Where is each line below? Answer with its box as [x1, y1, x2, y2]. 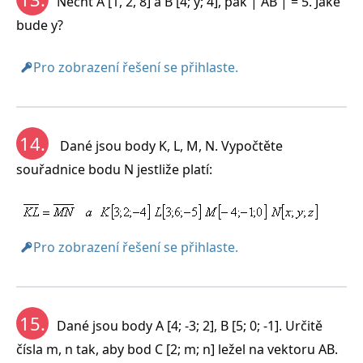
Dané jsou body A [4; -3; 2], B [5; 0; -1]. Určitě [57, 317, 322, 335]
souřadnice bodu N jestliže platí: [16, 160, 212, 179]
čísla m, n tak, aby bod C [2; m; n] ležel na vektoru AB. [16, 340, 338, 359]
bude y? [16, 16, 63, 35]
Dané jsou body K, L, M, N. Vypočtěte [57, 137, 283, 156]
